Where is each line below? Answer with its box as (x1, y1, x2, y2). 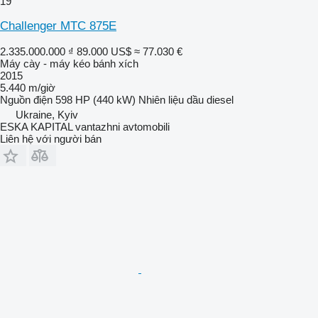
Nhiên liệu (138, 93, 184, 106)
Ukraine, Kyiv (16, 108, 78, 121)
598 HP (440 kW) (55, 93, 136, 106)
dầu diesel (187, 93, 234, 106)
